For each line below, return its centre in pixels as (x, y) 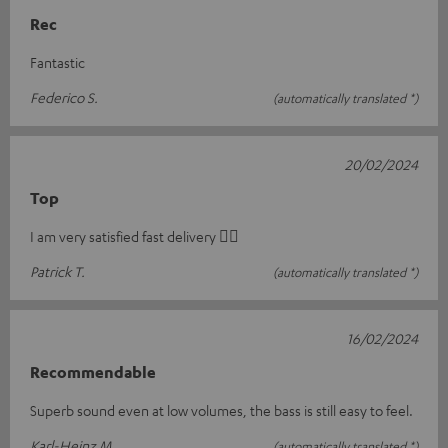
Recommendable (93, 372)
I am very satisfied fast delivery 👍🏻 (134, 236)
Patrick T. (57, 271)
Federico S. (64, 97)
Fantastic (57, 62)
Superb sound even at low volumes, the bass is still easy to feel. (221, 410)
